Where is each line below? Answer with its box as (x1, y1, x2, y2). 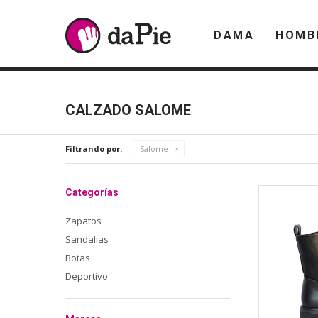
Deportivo (65, 270, 108, 283)
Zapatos (65, 214, 102, 227)
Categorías (65, 187, 119, 198)
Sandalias (65, 233, 109, 246)
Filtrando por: (65, 143, 122, 154)
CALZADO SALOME (65, 102, 191, 119)
